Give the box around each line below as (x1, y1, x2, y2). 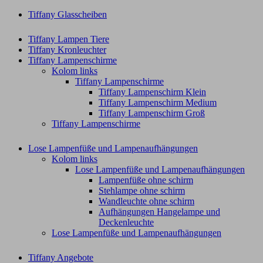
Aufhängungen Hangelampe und (99, 206, 220, 217)
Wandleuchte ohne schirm (99, 195, 194, 206)
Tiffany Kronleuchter (28, 44, 106, 55)
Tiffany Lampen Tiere (28, 33, 109, 44)
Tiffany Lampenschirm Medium (99, 97, 217, 107)
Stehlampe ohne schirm (99, 185, 185, 195)
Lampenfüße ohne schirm (99, 174, 193, 185)
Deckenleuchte (99, 217, 154, 227)
